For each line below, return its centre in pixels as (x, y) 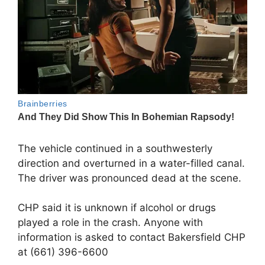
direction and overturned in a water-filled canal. (131, 163)
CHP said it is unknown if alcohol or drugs (117, 208)
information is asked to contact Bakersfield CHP (132, 237)
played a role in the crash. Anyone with (110, 223)
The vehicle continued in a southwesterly (115, 148)
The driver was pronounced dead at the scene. (130, 178)
